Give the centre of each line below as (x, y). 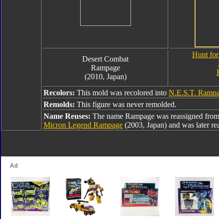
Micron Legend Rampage (83, 125)
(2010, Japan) (105, 77)
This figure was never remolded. (127, 104)
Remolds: (60, 104)
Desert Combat (105, 59)
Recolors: (60, 93)
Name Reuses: (68, 116)
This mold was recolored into (123, 93)
